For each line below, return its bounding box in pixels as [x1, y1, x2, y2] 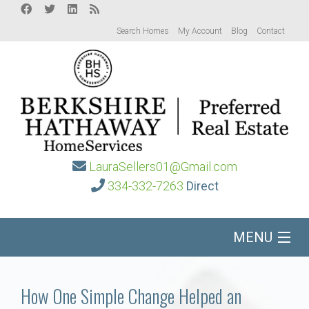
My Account [178, 26, 222, 36]
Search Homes [117, 26, 169, 36]
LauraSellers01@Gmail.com [88, 159, 237, 175]
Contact [257, 26, 285, 36]
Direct [186, 179, 219, 194]
